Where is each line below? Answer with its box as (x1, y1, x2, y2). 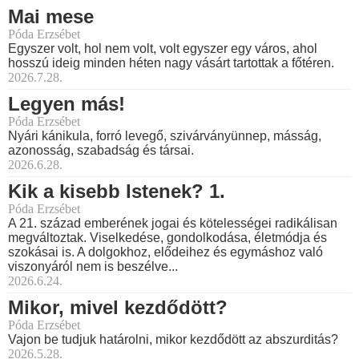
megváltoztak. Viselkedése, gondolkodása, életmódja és (8, 230, 327, 244)
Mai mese (8, 5, 94, 27)
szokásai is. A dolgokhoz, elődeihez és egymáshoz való (8, 244, 323, 259)
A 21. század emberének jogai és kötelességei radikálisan (8, 216, 337, 230)
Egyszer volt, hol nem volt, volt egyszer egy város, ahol (8, 41, 317, 55)
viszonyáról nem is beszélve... (8, 259, 178, 273)
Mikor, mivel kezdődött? (8, 296, 228, 318)
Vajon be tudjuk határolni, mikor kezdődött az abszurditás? (8, 332, 338, 346)
